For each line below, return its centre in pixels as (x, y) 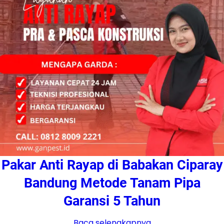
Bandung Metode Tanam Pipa (112, 183)
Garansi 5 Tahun (112, 201)
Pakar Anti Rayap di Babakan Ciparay (112, 165)
